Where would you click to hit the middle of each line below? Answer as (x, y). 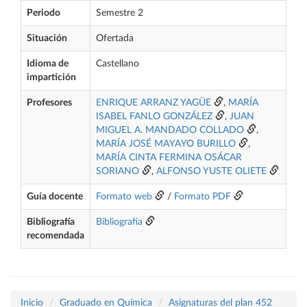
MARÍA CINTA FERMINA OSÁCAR (169, 158)
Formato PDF (202, 197)
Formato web (124, 197)
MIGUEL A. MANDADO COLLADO (170, 130)
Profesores (49, 103)
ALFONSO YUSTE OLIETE (211, 171)
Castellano (118, 64)
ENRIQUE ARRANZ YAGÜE (153, 103)
